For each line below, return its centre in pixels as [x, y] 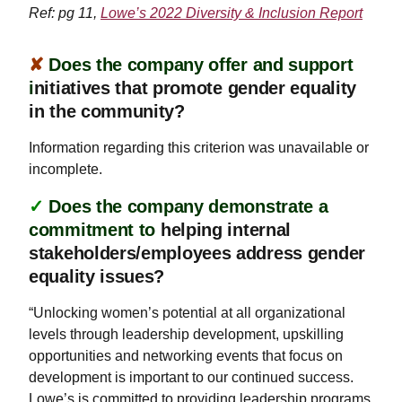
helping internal [223, 229]
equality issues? [97, 276]
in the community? [107, 111]
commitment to [92, 229]
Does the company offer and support [201, 64]
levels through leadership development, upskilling [186, 334]
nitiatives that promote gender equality [195, 87]
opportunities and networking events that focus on [186, 355]
